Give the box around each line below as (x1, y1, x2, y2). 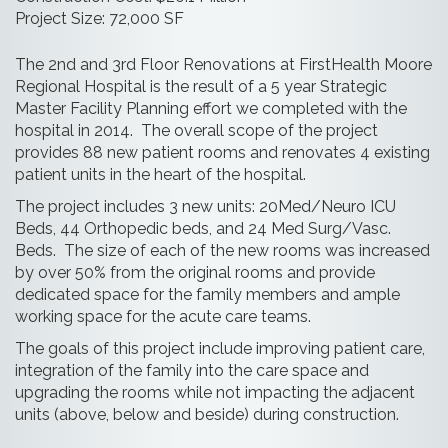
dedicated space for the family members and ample (15, 285, 400, 304)
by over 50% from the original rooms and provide (15, 263, 375, 282)
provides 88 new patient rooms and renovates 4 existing (15, 143, 430, 162)
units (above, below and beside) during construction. (15, 405, 399, 424)
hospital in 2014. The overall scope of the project (15, 121, 378, 140)
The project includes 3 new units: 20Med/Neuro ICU (15, 197, 396, 216)
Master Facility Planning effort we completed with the (15, 99, 407, 118)
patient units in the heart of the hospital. (15, 165, 306, 184)
